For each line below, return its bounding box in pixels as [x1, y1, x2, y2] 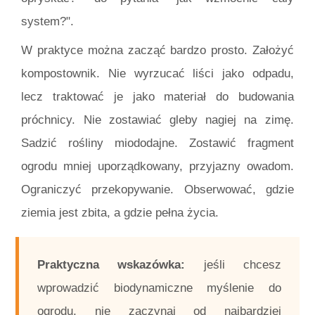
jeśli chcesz [185, 257, 281, 271]
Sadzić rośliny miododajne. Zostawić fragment [21, 136, 294, 150]
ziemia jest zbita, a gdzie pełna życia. [21, 206, 219, 220]
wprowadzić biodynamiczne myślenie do [37, 281, 281, 295]
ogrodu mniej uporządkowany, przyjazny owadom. [21, 160, 294, 174]
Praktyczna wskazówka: [37, 257, 186, 271]
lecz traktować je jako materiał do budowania [21, 90, 294, 104]
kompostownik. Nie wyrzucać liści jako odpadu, [21, 67, 294, 81]
